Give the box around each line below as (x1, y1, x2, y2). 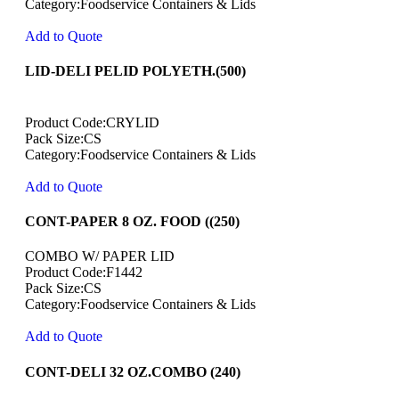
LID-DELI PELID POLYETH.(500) (25, 63, 246, 79)
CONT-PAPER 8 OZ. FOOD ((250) (25, 213, 240, 229)
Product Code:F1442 (25, 265, 142, 281)
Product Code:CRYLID (25, 114, 159, 130)
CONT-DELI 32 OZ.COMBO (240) (25, 363, 240, 379)
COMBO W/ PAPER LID (25, 248, 175, 265)
